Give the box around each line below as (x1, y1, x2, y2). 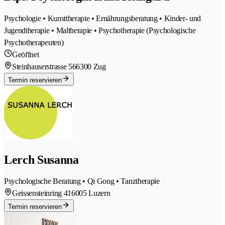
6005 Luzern (71, 189, 110, 198)
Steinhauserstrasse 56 (12, 62, 76, 71)
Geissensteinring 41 (12, 189, 71, 198)
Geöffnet (12, 50, 39, 59)
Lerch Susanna (4, 153, 79, 166)
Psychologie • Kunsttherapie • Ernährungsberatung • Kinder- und (4, 14, 201, 23)
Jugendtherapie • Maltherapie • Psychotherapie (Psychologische (4, 26, 196, 35)
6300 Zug (76, 62, 106, 71)
